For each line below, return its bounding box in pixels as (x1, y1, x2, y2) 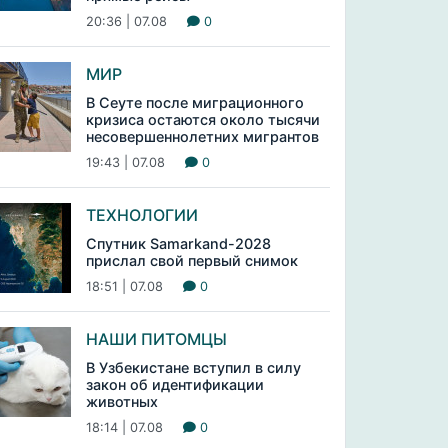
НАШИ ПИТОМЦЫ (85, 329, 227, 349)
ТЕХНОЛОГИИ (85, 205, 198, 225)
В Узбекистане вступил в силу (85, 359, 301, 376)
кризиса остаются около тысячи (85, 111, 320, 128)
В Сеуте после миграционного (85, 94, 304, 111)
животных (85, 393, 158, 410)
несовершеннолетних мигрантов (85, 128, 319, 145)
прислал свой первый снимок (85, 252, 298, 269)
